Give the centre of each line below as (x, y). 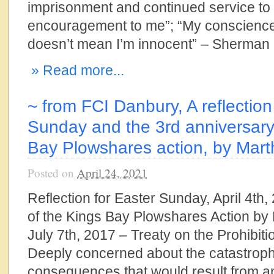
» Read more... (76, 70)
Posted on (52, 173)
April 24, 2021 (112, 173)
